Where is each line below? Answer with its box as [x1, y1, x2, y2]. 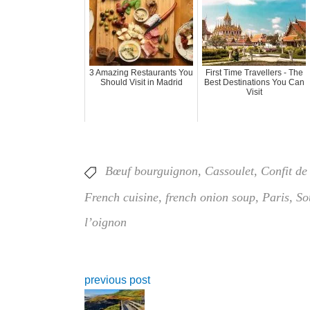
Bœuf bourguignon [105, 163, 198, 178]
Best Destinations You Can [203, 77, 304, 87]
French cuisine [84, 190, 158, 204]
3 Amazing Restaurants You [89, 67, 193, 77]
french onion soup [165, 190, 255, 204]
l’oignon [84, 215, 127, 229]
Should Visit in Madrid [100, 77, 183, 87]
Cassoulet [205, 163, 254, 178]
